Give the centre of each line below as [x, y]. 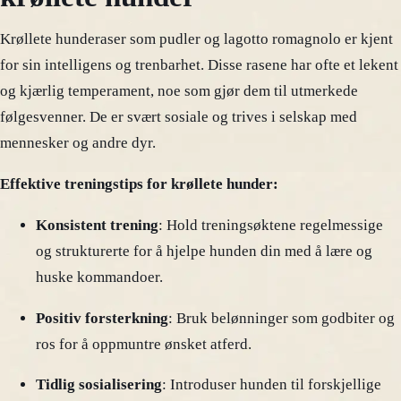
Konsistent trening [97, 225]
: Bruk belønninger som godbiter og [282, 318]
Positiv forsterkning [102, 318]
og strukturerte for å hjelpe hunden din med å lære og [204, 251]
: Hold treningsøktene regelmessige [271, 225]
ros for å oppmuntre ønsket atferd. [144, 344]
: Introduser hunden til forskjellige [272, 385]
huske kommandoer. [99, 277]
